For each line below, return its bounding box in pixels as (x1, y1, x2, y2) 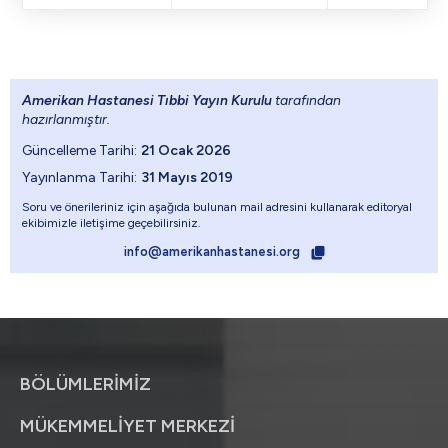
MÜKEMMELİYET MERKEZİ (20, 415, 235, 438)
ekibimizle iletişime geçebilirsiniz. (22, 216, 201, 231)
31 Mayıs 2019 (141, 169, 233, 187)
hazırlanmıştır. (22, 111, 110, 129)
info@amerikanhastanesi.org (123, 244, 303, 260)
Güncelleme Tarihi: (22, 142, 137, 160)
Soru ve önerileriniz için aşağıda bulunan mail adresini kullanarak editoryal (22, 200, 412, 215)
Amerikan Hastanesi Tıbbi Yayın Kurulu (22, 92, 272, 110)
